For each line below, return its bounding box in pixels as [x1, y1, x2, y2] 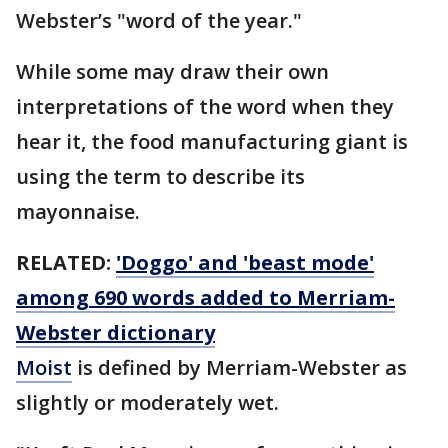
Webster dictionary [16, 319, 215, 347]
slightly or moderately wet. [16, 389, 289, 417]
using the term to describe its [16, 163, 305, 191]
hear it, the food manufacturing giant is [16, 128, 408, 156]
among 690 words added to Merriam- [16, 284, 395, 312]
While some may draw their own [16, 58, 329, 86]
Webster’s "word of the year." [16, 7, 312, 35]
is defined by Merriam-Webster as [72, 354, 407, 382]
